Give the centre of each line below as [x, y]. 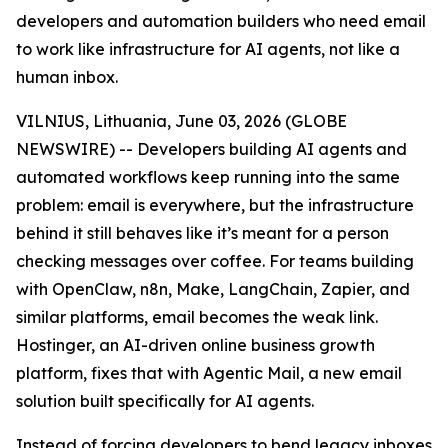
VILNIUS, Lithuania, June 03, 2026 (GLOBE [181, 121]
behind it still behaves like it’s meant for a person [202, 233]
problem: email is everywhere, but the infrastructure [215, 205]
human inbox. [67, 77]
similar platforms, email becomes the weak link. [197, 317]
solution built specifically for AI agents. [167, 401]
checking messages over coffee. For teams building [215, 261]
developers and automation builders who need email [221, 21]
